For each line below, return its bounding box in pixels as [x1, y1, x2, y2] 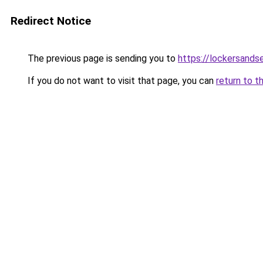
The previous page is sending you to [25, 53, 178, 64]
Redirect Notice [11, 14, 91, 28]
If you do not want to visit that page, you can [25, 75, 216, 86]
